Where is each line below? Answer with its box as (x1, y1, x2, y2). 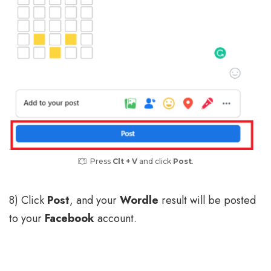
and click (137, 157, 171, 166)
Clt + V (113, 157, 137, 166)
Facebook (45, 211, 94, 227)
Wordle (120, 192, 158, 209)
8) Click (9, 192, 47, 209)
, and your (70, 192, 120, 209)
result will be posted (158, 192, 256, 209)
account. (94, 211, 137, 227)
